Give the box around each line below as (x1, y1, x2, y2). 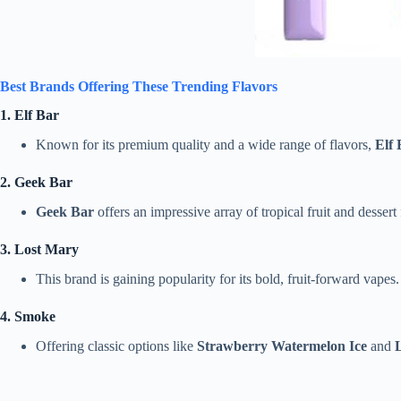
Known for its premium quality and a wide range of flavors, (36, 137, 375, 153)
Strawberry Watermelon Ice (197, 337, 367, 354)
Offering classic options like (36, 337, 197, 354)
